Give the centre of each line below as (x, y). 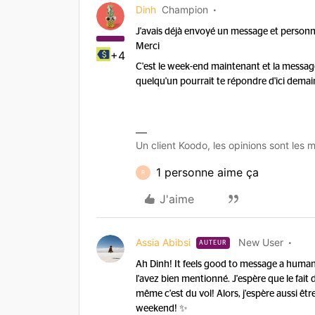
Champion (185, 9)
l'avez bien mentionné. (184, 279)
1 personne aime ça (207, 172)
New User (261, 242)
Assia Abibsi (163, 242)
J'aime (177, 199)
